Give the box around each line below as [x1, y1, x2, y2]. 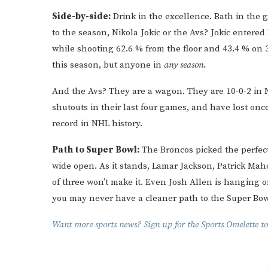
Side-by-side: [52, 11, 111, 22]
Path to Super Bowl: [52, 144, 139, 156]
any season [164, 59, 203, 71]
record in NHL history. [52, 118, 142, 129]
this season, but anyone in [52, 59, 164, 71]
